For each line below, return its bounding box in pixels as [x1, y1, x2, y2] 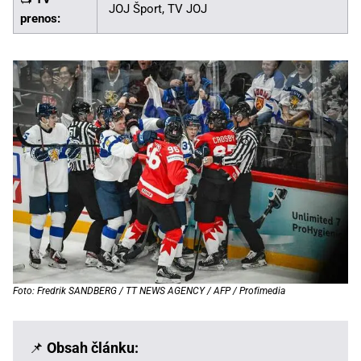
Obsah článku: [47, 339, 139, 357]
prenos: [20, 10, 60, 26]
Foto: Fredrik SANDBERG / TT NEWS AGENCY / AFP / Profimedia [13, 285, 285, 297]
